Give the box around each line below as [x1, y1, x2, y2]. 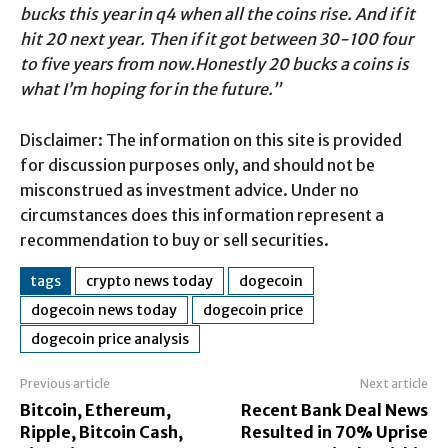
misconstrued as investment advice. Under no [20, 180, 359, 201]
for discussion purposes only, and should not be [20, 155, 375, 176]
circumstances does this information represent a [20, 205, 384, 226]
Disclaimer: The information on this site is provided [20, 130, 402, 151]
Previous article [20, 376, 110, 392]
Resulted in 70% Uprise [240, 422, 428, 443]
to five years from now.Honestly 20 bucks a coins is [20, 54, 409, 75]
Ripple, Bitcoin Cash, [20, 422, 183, 443]
